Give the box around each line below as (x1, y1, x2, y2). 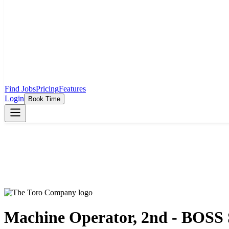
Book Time (28, 95, 60, 103)
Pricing (36, 84, 59, 93)
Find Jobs (5, 84, 36, 93)
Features (59, 84, 86, 93)
